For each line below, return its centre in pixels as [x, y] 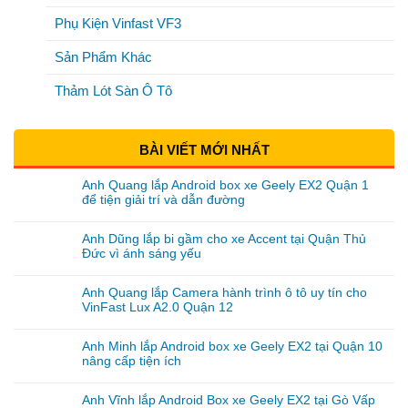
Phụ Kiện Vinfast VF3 [118, 23]
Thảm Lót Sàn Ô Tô [113, 91]
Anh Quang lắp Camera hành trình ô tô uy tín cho [224, 293]
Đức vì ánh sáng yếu [142, 254]
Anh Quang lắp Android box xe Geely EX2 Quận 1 [225, 185]
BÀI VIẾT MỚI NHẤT [204, 150]
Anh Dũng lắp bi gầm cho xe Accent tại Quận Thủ [224, 239]
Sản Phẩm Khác [103, 56]
